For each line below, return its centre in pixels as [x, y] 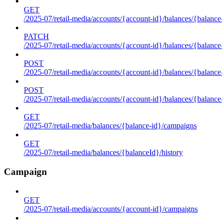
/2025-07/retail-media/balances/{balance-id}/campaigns [110, 126]
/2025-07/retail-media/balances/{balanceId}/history [103, 153]
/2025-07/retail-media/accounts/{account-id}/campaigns [111, 209]
